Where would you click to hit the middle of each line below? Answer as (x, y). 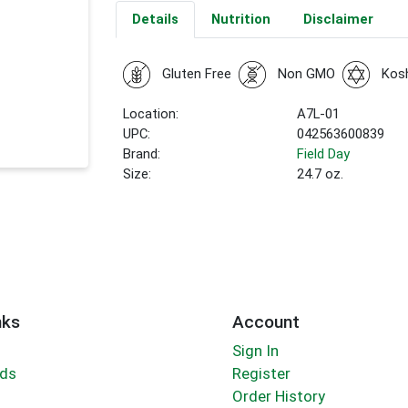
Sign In (255, 351)
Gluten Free (196, 74)
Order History (278, 397)
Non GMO (306, 74)
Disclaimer (338, 20)
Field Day (324, 154)
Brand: (142, 154)
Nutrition (240, 20)
